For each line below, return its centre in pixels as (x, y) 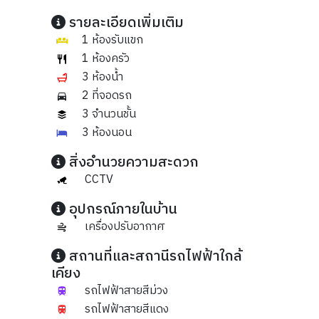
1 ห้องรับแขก (112, 40)
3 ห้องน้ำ (102, 77)
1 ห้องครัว (105, 59)
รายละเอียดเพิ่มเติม (125, 23)
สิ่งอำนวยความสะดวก (132, 163)
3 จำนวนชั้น (109, 114)
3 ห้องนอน (106, 133)
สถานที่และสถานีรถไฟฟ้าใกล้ (154, 257)
